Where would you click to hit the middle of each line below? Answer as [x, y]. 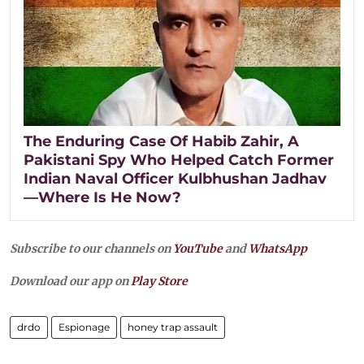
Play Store [159, 281]
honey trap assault [173, 327]
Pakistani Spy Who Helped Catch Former [179, 160]
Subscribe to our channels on [91, 248]
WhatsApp [278, 248]
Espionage [84, 327]
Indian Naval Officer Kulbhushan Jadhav [175, 178]
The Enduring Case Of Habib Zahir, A [161, 141]
